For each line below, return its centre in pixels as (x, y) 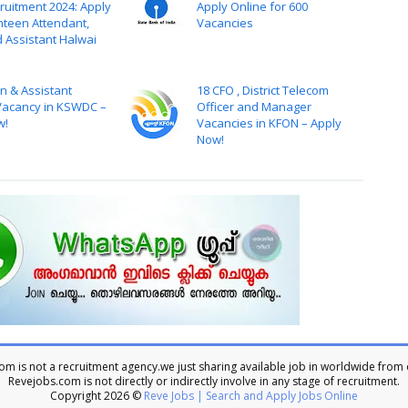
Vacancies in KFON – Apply (270, 123)
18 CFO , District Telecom (263, 90)
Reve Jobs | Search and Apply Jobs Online (251, 396)
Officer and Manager (255, 107)
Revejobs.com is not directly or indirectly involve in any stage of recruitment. (204, 381)
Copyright (77, 396)
